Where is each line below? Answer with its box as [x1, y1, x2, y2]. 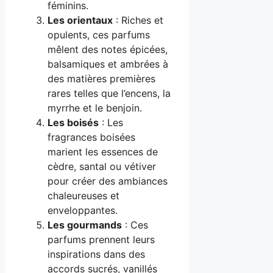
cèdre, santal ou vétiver [48, 160, 156, 173]
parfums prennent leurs [48, 233, 155, 246]
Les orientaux [48, 14, 113, 27]
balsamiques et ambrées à [48, 58, 168, 71]
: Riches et [113, 14, 163, 27]
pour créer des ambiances [48, 175, 168, 188]
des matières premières [48, 73, 155, 85]
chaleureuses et [48, 190, 119, 202]
